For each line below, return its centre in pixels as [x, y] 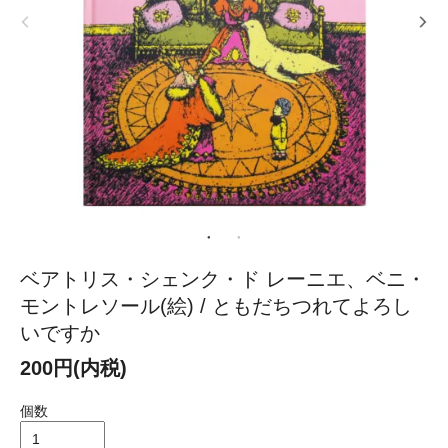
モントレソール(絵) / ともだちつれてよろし [216, 305]
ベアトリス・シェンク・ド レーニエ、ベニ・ [223, 278]
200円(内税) [73, 367]
